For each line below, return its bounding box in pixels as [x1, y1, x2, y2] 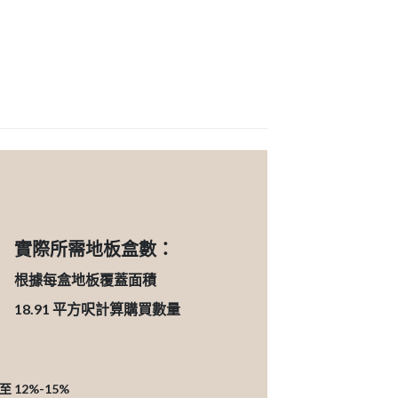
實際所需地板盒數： [14, 237, 175, 259]
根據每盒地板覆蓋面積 [14, 270, 157, 288]
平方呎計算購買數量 [52, 299, 181, 317]
